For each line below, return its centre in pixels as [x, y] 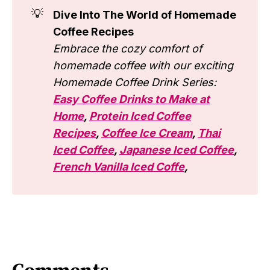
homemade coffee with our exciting [143, 66]
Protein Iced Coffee [140, 116]
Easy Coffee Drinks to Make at [131, 99]
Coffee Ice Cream [147, 133]
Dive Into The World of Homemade [145, 15]
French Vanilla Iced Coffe [119, 167]
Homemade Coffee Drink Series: [135, 83]
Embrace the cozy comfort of [128, 49]
